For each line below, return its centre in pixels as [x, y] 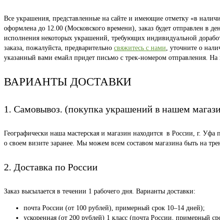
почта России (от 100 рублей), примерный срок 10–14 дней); [114, 208]
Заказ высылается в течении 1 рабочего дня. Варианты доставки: [100, 191]
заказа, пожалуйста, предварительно [59, 48]
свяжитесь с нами [140, 48]
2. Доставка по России [51, 167]
